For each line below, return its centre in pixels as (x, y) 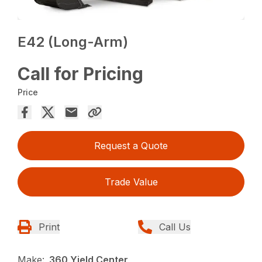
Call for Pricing (81, 73)
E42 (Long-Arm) (73, 42)
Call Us (175, 227)
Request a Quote (131, 145)
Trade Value (131, 182)
